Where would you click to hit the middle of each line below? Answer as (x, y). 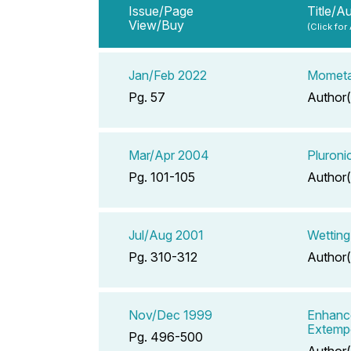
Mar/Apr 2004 (169, 155)
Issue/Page (161, 11)
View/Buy (156, 25)
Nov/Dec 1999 (170, 315)
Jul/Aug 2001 (166, 235)
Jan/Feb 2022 (168, 75)
